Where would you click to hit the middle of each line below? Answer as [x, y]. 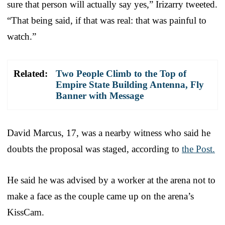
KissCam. [26, 212]
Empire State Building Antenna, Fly [130, 84]
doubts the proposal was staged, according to [94, 149]
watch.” [22, 36]
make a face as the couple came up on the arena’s [100, 196]
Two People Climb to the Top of [121, 73]
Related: [31, 73]
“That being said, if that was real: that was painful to [107, 20]
